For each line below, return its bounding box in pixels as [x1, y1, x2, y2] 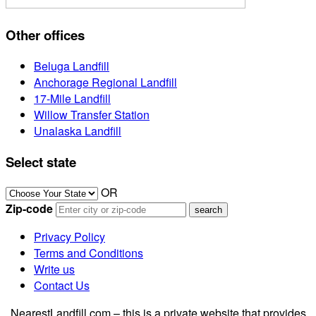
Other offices [6, 25, 85, 45]
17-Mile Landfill [34, 90, 111, 107]
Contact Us [34, 277, 90, 294]
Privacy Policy [34, 229, 105, 245]
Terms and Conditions [34, 245, 143, 262]
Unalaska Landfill [34, 122, 121, 139]
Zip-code [6, 200, 53, 217]
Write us [34, 261, 75, 278]
